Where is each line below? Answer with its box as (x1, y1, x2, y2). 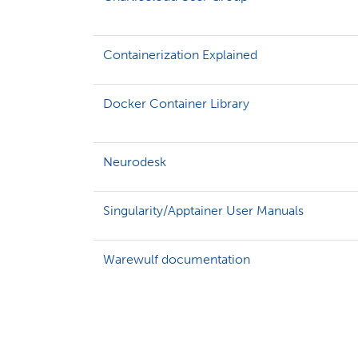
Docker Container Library (103, 96, 249, 112)
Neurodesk (103, 154, 166, 170)
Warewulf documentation (103, 252, 250, 268)
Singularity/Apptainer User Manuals (103, 203, 304, 219)
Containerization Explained (103, 47, 257, 63)
